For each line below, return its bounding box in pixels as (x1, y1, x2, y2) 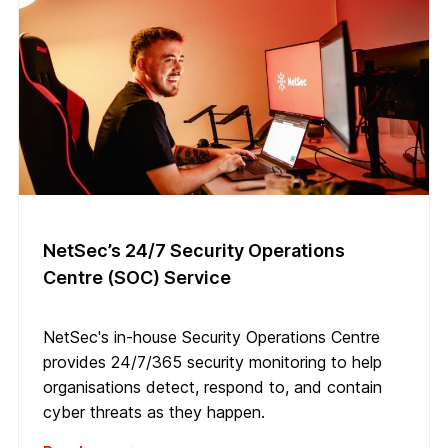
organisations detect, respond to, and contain (43, 377, 382, 398)
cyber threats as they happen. (43, 402, 265, 423)
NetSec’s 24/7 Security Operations (43, 240, 345, 262)
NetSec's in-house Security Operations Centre (43, 327, 380, 348)
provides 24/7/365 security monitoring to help (43, 352, 382, 373)
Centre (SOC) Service (43, 267, 231, 289)
